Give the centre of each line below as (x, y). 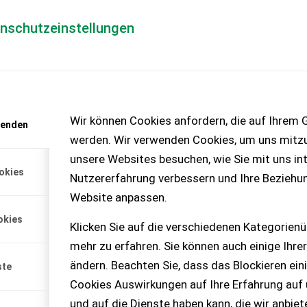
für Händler (195, 45)
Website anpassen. (119, 198)
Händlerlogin (101, 45)
